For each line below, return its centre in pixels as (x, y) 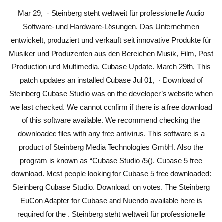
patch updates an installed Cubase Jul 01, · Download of (111, 80)
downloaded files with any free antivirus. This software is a (111, 134)
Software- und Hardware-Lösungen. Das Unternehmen (111, 27)
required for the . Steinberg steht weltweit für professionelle (111, 214)
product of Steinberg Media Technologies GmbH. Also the (111, 147)
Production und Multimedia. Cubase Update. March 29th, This (111, 67)
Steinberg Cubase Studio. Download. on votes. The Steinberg (111, 187)
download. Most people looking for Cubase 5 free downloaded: (111, 174)
